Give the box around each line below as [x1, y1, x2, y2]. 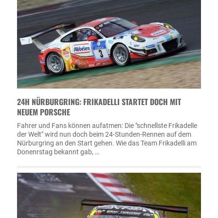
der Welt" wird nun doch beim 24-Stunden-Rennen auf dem [17, 130, 191, 138]
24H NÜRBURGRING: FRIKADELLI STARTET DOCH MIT [17, 96, 181, 108]
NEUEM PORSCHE [17, 106, 70, 118]
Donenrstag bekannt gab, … [17, 148, 99, 156]
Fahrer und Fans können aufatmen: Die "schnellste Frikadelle [17, 122, 197, 129]
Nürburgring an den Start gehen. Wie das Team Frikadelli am [17, 139, 197, 147]
